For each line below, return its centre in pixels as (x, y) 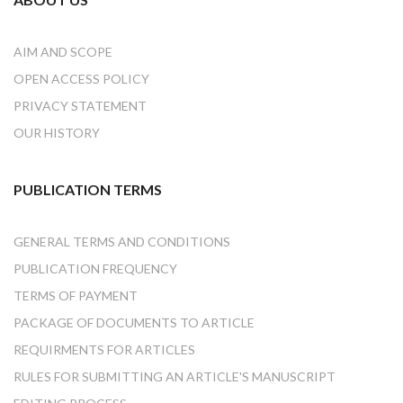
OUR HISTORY (57, 133)
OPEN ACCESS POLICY (81, 79)
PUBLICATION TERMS (88, 190)
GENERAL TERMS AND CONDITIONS (122, 242)
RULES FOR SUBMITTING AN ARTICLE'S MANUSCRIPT (175, 377)
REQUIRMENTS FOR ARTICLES (104, 350)
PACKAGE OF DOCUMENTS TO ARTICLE (134, 323)
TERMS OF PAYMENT (76, 296)
